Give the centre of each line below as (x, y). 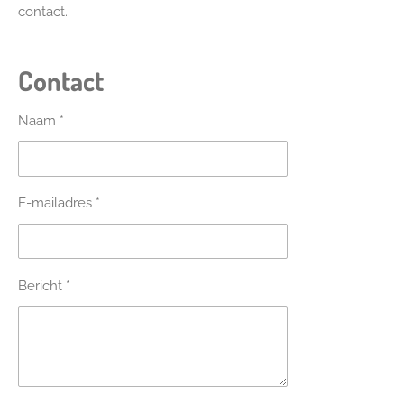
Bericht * (44, 285)
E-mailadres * (59, 203)
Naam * (41, 121)
